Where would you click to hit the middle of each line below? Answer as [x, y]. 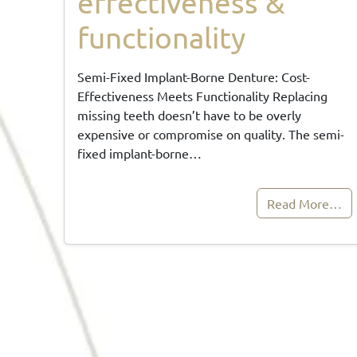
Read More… [304, 203]
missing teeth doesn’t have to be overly [189, 114]
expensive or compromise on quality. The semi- [211, 133]
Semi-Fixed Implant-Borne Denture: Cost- [194, 76]
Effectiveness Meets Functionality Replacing [202, 95]
